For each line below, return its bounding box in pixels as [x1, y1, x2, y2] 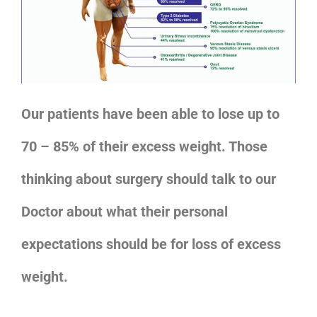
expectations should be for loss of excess [21, 235, 281, 253]
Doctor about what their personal [21, 202, 228, 220]
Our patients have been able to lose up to [21, 105, 279, 122]
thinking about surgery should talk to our [21, 170, 276, 188]
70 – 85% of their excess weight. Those [21, 137, 267, 155]
